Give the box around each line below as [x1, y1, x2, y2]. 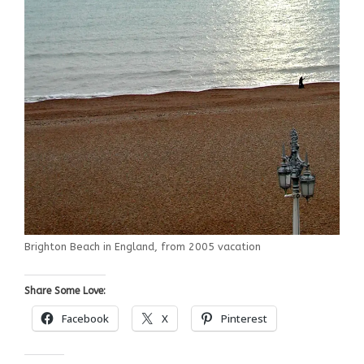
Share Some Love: [24, 285, 106, 297]
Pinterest [221, 311, 267, 327]
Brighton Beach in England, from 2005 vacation [24, 240, 261, 253]
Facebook [62, 311, 109, 327]
